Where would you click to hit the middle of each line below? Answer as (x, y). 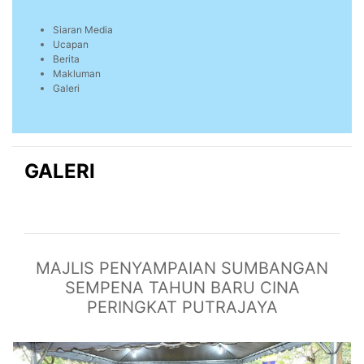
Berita (66, 59)
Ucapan (71, 45)
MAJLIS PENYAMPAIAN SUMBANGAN (182, 269)
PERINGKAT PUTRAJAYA (182, 308)
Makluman (77, 74)
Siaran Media (83, 30)
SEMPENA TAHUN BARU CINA (182, 288)
